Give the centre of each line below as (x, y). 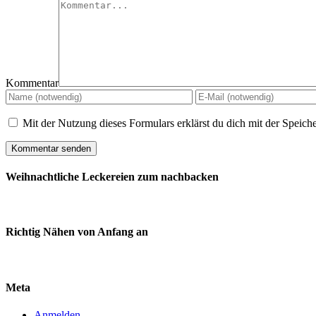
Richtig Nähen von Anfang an (77, 232)
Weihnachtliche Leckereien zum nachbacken (112, 176)
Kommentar (32, 83)
